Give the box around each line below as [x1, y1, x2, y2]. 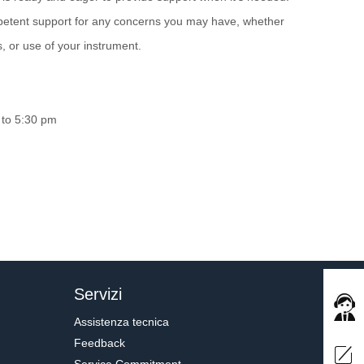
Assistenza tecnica [74, 315, 169, 328]
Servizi [74, 285, 122, 303]
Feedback [74, 336, 125, 349]
